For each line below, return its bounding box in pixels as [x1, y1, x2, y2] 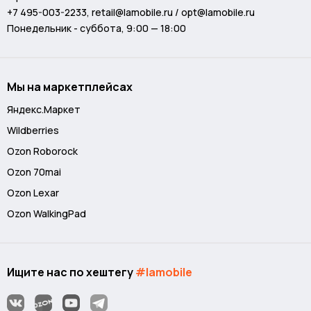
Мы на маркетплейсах [7, 79, 133, 94]
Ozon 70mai [7, 165, 61, 178]
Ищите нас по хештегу [7, 264, 135, 280]
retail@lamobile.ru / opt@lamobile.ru [92, 6, 255, 19]
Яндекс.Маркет [7, 103, 81, 116]
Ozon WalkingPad [7, 207, 86, 220]
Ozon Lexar [7, 186, 59, 199]
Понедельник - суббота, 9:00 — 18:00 [7, 22, 186, 35]
